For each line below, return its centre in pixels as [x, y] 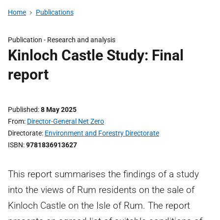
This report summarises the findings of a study [103, 174]
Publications [55, 12]
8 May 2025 [59, 110]
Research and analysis [81, 40]
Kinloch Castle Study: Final [96, 55]
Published [23, 110]
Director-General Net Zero [66, 121]
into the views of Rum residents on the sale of [101, 190]
